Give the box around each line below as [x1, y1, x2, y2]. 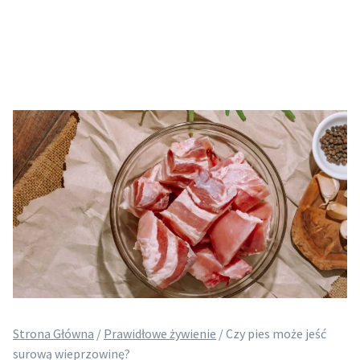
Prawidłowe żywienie [104, 325, 216, 342]
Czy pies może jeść [226, 325, 326, 342]
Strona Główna [13, 325, 94, 342]
